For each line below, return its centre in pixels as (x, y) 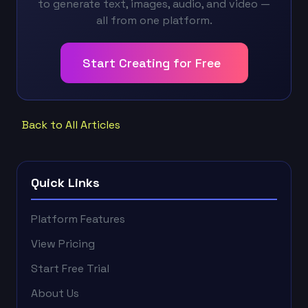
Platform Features (78, 219)
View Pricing (63, 243)
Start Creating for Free (151, 63)
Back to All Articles (71, 124)
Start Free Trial (70, 268)
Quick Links (65, 182)
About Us (55, 293)
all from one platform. (154, 20)
